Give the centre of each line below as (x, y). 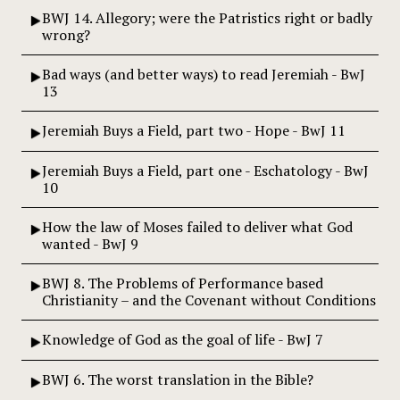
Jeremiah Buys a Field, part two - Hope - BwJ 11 (194, 130)
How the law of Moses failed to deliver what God (197, 226)
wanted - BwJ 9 (90, 243)
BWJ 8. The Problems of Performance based (183, 283)
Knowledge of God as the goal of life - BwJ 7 (183, 339)
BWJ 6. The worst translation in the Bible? (178, 379)
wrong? (66, 34)
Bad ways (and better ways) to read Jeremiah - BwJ (204, 74)
